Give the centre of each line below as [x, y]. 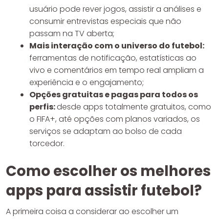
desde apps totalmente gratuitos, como [134, 107]
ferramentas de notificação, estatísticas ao [113, 58]
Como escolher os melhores [108, 171]
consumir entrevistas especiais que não [105, 21]
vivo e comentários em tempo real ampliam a [117, 70]
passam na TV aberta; [72, 33]
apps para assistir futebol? [104, 190]
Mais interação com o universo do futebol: [117, 45]
